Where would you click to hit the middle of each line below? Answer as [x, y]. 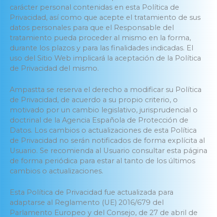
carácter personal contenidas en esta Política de [94, 7]
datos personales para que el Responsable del [92, 27]
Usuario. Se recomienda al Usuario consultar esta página [108, 150]
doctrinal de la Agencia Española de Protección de [99, 120]
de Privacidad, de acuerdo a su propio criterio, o [94, 100]
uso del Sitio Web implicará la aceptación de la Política [105, 58]
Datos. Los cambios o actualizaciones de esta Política [103, 130]
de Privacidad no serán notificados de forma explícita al [107, 140]
